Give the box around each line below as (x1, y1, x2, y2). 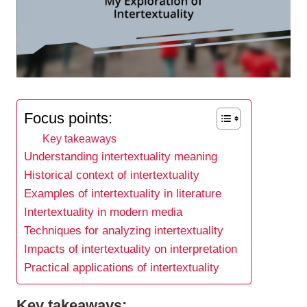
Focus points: (24, 109, 112, 127)
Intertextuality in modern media (24, 206, 182, 219)
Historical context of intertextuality (24, 169, 199, 182)
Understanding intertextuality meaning (24, 150, 217, 164)
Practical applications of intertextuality (24, 261, 219, 275)
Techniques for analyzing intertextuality (24, 224, 223, 238)
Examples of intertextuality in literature (24, 187, 221, 201)
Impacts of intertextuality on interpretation (24, 243, 237, 256)
